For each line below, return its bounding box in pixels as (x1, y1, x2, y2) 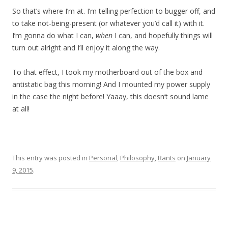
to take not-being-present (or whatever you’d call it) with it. (12, 18, 205, 28)
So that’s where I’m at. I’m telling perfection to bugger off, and (12, 6, 215, 16)
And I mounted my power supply (103, 79, 210, 89)
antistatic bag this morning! (12, 79, 103, 89)
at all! (12, 104, 30, 113)
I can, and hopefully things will (112, 31, 213, 40)
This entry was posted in (12, 153, 89, 162)
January (187, 153, 211, 162)
